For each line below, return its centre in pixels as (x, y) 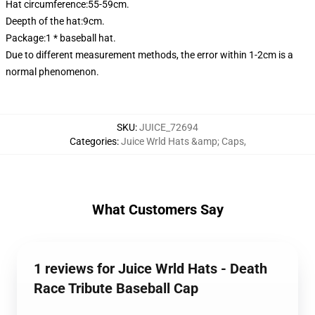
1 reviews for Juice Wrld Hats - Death (150, 269)
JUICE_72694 (169, 127)
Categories (93, 141)
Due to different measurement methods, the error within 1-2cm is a (149, 55)
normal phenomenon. (52, 72)
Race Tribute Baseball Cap (116, 288)
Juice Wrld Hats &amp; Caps (182, 141)
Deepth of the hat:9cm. (55, 21)
